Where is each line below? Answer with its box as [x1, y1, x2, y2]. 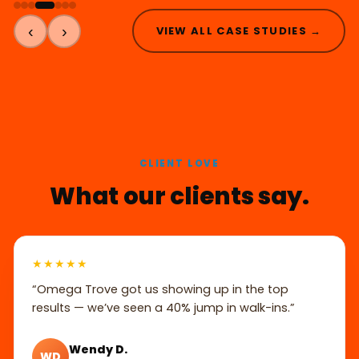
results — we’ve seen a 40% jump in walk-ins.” [32, 300, 295, 317]
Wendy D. [69, 341, 127, 357]
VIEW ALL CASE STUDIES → [155, 22, 322, 38]
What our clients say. [50, 179, 309, 213]
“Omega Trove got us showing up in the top [32, 281, 288, 298]
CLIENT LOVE [139, 157, 220, 171]
